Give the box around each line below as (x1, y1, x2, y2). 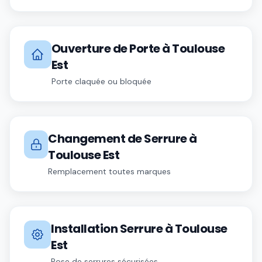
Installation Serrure (51, 220, 163, 237)
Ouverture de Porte (51, 40, 160, 57)
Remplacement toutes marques (48, 166, 171, 177)
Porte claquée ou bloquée (51, 76, 151, 87)
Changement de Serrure (48, 130, 187, 147)
